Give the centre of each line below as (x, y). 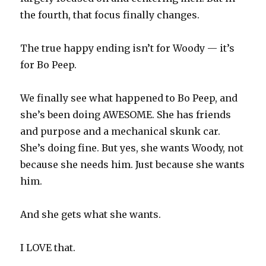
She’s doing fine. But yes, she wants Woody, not (132, 148)
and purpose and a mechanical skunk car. (121, 132)
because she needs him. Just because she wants (133, 165)
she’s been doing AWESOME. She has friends (126, 115)
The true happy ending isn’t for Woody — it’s (128, 48)
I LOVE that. (48, 248)
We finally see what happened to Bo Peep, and (129, 98)
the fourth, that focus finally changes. (110, 15)
